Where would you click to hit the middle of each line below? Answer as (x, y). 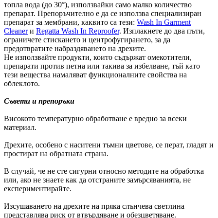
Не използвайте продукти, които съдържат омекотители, (98, 57)
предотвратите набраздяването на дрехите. (75, 49)
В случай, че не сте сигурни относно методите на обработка (104, 171)
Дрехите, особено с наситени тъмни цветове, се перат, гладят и (109, 145)
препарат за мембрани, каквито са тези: (70, 22)
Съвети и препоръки (39, 101)
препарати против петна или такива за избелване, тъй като (102, 66)
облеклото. (22, 84)
